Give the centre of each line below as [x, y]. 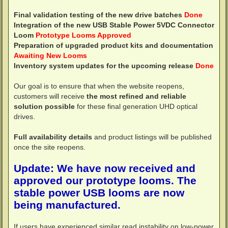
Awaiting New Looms [50, 56]
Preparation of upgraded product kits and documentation [113, 46]
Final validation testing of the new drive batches [98, 15]
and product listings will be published [152, 137]
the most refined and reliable [136, 96]
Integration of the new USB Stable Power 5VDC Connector [114, 25]
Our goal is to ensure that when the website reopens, [99, 86]
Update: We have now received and [105, 169]
